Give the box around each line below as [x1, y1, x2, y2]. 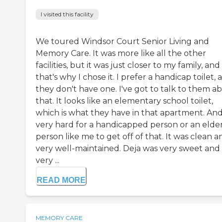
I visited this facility [41, 10, 94, 18]
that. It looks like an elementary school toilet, [36, 96, 213, 106]
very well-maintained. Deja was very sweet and [36, 143, 220, 153]
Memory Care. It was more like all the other [36, 48, 206, 58]
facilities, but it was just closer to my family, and [36, 60, 220, 70]
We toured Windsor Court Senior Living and [36, 36, 209, 46]
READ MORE [37, 175, 86, 184]
